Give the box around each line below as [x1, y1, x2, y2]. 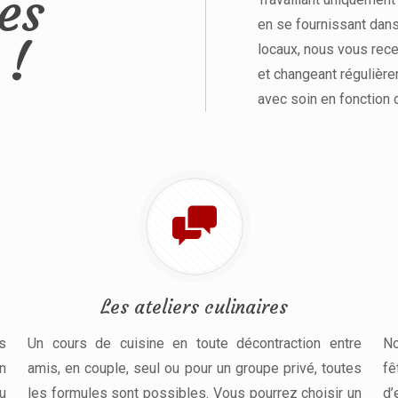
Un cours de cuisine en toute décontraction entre [27, 334, 362, 352]
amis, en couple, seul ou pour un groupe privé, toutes [27, 359, 362, 377]
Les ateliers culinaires [100, 294, 289, 319]
